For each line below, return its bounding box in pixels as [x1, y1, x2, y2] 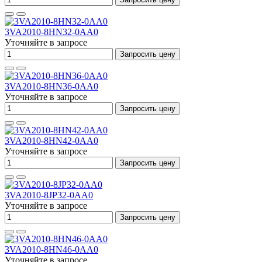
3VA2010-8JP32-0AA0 [5, 190, 93, 200]
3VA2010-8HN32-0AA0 [5, 27, 98, 37]
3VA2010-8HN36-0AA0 [5, 81, 98, 91]
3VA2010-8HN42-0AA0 [5, 136, 98, 146]
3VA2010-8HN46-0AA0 [5, 244, 98, 254]
